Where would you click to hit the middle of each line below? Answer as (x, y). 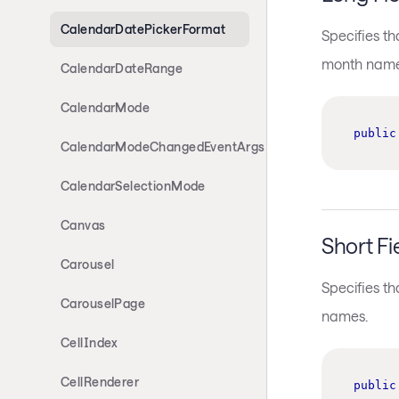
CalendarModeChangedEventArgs (163, 147)
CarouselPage (103, 303)
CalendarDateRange (122, 68)
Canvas (83, 225)
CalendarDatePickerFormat (143, 29)
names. (344, 315)
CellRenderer (100, 382)
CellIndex (90, 342)
